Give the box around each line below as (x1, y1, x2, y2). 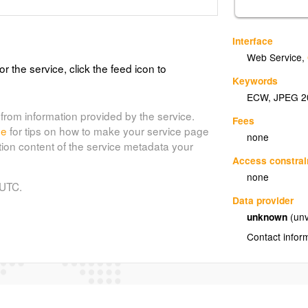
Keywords (232, 73, 278, 87)
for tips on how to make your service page (6, 122, 209, 138)
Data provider (232, 192, 294, 207)
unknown (247, 209, 291, 223)
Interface (232, 33, 274, 47)
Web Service (247, 50, 302, 65)
